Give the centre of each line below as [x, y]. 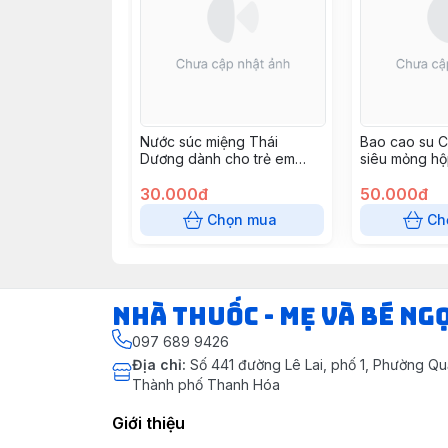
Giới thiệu [148, 423]
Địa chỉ [157, 364]
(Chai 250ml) [181, 175]
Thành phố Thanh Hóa [206, 384]
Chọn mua [242, 219]
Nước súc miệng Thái [209, 141]
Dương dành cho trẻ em [217, 158]
